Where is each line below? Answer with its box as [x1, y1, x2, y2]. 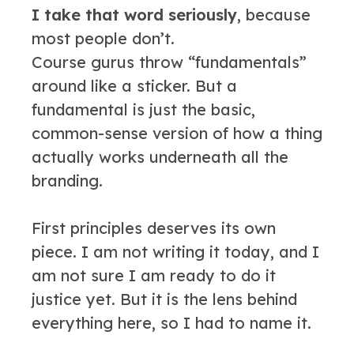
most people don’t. [32, 28, 175, 48]
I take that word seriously [32, 5, 237, 24]
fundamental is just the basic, [32, 100, 255, 119]
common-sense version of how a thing [32, 123, 322, 143]
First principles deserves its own [32, 218, 276, 238]
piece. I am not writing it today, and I [32, 242, 319, 262]
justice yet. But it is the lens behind [32, 289, 297, 309]
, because [237, 5, 311, 24]
